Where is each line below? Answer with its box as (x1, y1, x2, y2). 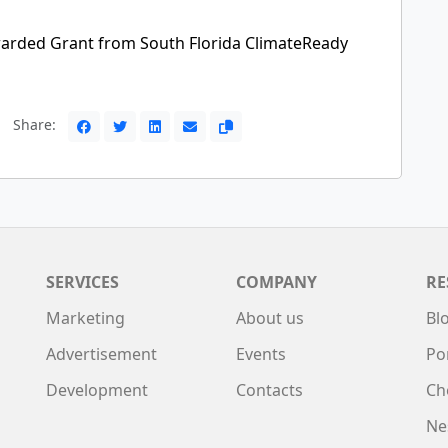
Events (236, 343, 286, 365)
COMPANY (236, 271, 317, 293)
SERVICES (46, 271, 119, 293)
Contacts (236, 379, 303, 401)
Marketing (46, 307, 125, 329)
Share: (12, 115, 60, 135)
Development (46, 379, 148, 401)
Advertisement (46, 343, 157, 365)
